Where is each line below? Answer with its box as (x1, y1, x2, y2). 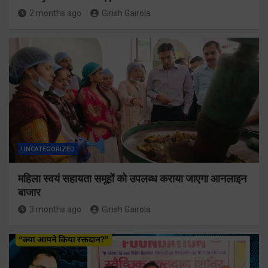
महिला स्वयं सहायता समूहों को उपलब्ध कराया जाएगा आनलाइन (18, 172, 246, 185)
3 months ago (29, 205, 81, 215)
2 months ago (29, 8, 81, 19)
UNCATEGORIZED (21, 145, 75, 154)
